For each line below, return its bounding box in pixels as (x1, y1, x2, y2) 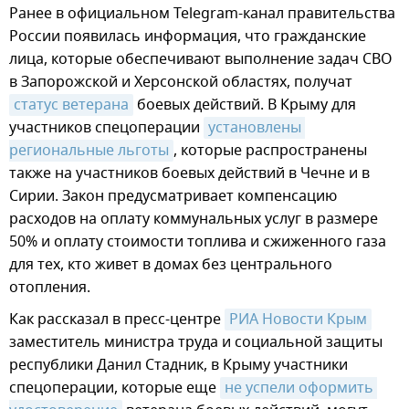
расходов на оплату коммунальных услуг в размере (9, 207, 378, 230)
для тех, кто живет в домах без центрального (9, 253, 332, 276)
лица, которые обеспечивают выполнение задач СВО (9, 47, 393, 70)
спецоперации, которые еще (9, 376, 220, 399)
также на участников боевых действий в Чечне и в (9, 162, 370, 184)
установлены (208, 116, 301, 139)
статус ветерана (14, 93, 129, 116)
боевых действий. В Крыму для (133, 93, 356, 116)
